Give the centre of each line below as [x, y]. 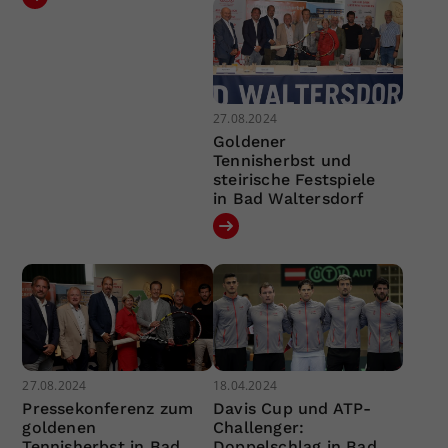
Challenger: [258, 428]
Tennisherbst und [282, 160]
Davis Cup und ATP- [292, 409]
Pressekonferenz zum [108, 409]
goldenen [59, 428]
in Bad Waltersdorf [288, 198]
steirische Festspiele [294, 179]
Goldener [249, 141]
